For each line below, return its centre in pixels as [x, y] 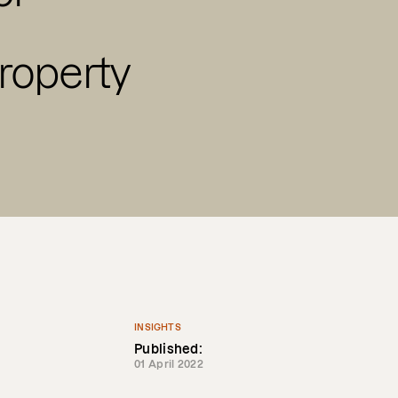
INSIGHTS [158, 327]
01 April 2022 [169, 364]
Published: [168, 349]
